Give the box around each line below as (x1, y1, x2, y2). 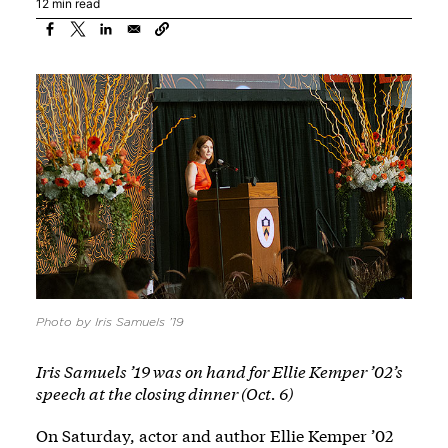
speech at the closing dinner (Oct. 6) (36, 383, 293, 405)
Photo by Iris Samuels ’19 (36, 316, 184, 329)
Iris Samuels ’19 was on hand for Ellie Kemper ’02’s (36, 361, 403, 383)
